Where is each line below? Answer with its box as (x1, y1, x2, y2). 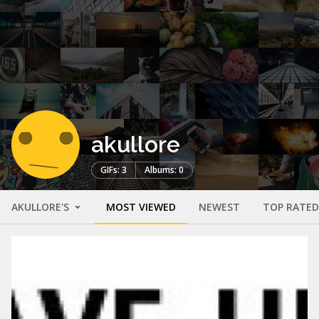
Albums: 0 (145, 163, 184, 176)
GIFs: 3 (100, 163, 127, 176)
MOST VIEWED (106, 199, 176, 214)
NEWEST (199, 199, 240, 214)
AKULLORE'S (11, 199, 72, 214)
